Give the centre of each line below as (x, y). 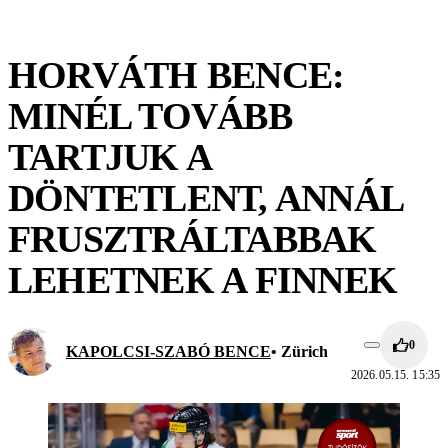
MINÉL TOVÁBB (150, 116)
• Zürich (299, 351)
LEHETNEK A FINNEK (203, 280)
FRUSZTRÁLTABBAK (192, 239)
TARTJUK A (109, 157)
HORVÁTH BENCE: (176, 75)
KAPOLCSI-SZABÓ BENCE (168, 351)
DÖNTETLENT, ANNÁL (205, 198)
